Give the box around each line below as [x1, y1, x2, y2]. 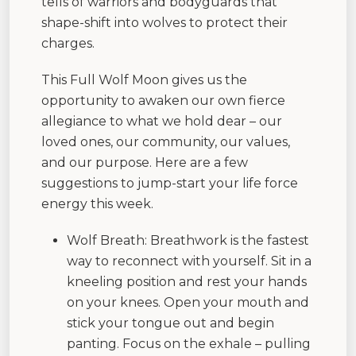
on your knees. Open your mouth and [67, 294, 309, 310]
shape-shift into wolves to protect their [41, 14, 288, 30]
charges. [41, 35, 98, 51]
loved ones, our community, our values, [41, 133, 290, 149]
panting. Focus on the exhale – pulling [67, 335, 311, 351]
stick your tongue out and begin [67, 315, 274, 331]
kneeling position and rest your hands [67, 273, 307, 289]
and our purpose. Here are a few [41, 154, 248, 170]
